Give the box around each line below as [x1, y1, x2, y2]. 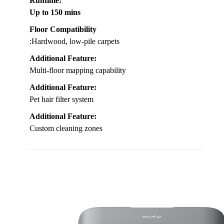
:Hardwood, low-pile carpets [29, 36, 119, 45]
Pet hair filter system [29, 94, 93, 103]
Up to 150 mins [29, 7, 80, 16]
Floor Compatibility [29, 24, 96, 33]
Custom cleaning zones [29, 123, 102, 132]
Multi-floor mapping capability [29, 65, 126, 74]
